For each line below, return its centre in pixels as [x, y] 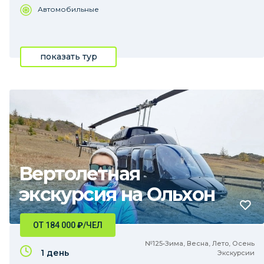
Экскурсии [236, 253]
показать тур [68, 57]
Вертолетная [80, 174]
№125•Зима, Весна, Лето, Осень [200, 243]
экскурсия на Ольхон [117, 194]
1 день [55, 253]
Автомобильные [68, 9]
